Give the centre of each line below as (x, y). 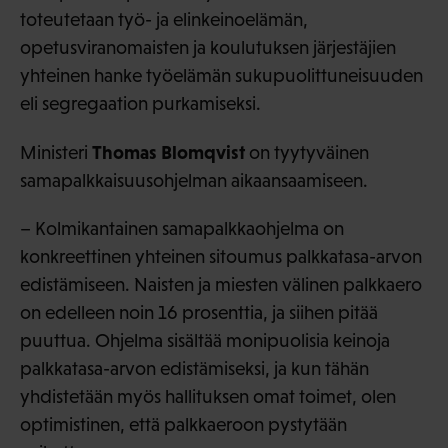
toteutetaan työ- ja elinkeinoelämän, (164, 19)
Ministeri (56, 152)
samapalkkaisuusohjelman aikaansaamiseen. (194, 180)
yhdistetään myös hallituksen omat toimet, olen (208, 396)
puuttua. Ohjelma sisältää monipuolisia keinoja (205, 340)
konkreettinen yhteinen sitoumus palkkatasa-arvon (221, 256)
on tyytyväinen (307, 152)
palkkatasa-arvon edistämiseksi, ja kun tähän (194, 368)
